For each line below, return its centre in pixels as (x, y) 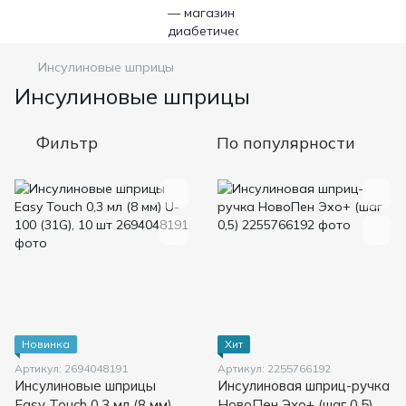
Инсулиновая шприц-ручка (304, 386)
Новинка (46, 344)
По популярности (286, 143)
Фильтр (67, 143)
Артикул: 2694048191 (71, 368)
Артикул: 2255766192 (274, 368)
